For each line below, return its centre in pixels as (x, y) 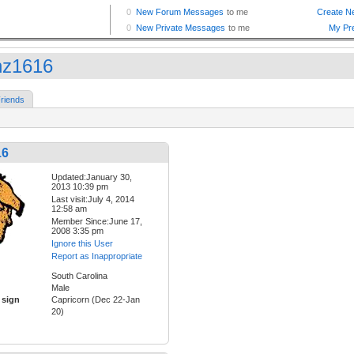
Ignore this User (82, 244)
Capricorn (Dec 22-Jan (96, 300)
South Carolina (79, 276)
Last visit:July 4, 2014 (93, 200)
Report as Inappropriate (97, 256)
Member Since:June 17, (97, 222)
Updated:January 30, (92, 177)
